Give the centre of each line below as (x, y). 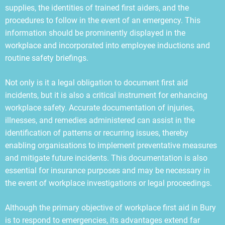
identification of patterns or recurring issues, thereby (97, 133)
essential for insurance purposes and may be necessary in (107, 171)
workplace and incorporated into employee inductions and (107, 46)
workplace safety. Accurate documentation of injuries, (100, 108)
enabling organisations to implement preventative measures (111, 146)
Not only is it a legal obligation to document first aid (96, 83)
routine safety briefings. (47, 58)
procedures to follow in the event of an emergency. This (103, 21)
